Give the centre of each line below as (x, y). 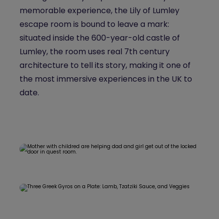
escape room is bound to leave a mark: (94, 24)
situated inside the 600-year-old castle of (100, 38)
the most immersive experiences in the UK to (106, 79)
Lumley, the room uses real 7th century (95, 52)
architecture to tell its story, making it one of (105, 65)
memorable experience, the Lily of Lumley (99, 11)
